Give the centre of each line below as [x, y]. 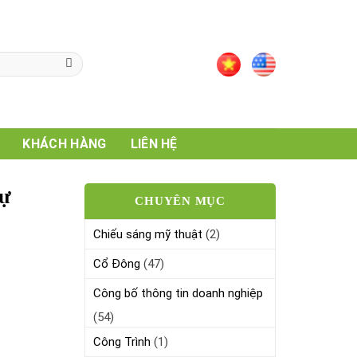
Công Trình [122, 342]
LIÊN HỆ [154, 143]
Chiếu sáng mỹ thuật [148, 234]
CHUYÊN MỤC [180, 201]
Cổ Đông [117, 264]
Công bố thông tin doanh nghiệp [178, 293]
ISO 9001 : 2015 [145, 64]
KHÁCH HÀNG [65, 143]
